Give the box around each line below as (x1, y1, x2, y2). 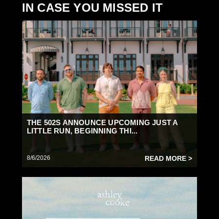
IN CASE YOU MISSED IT (22, 1, 163, 15)
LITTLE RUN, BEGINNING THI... (26, 127, 138, 135)
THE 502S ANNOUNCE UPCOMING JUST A (26, 118, 178, 127)
